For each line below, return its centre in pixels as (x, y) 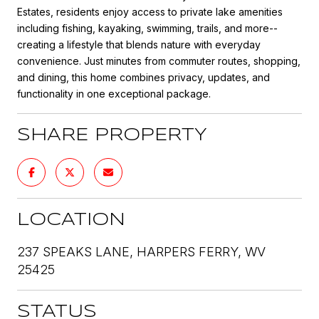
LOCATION (71, 220)
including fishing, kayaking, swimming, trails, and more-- (147, 28)
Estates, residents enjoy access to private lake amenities (150, 11)
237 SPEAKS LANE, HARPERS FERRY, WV (141, 251)
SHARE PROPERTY (112, 135)
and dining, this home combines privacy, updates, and (143, 77)
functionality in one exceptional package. (114, 93)
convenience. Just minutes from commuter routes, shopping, (159, 61)
